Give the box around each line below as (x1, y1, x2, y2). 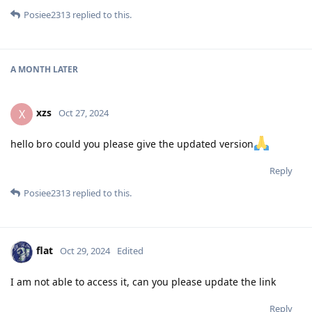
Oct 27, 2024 (58, 107, 109, 120)
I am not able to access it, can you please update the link (10, 274, 276, 288)
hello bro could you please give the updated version (10, 136, 253, 150)
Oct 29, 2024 (60, 244, 110, 258)
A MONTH (10, 63, 51, 75)
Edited (117, 244, 143, 258)
